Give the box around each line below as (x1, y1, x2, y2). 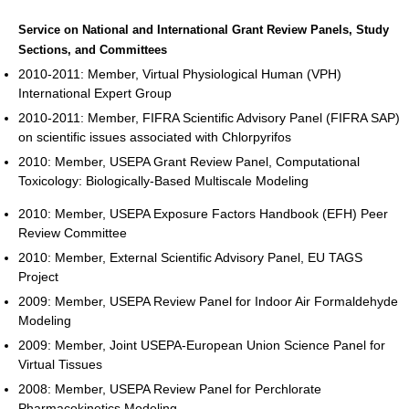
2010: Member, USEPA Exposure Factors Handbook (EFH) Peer (18, 205, 388, 221)
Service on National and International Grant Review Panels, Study (18, 22, 389, 37)
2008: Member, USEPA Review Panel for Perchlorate (18, 381, 321, 396)
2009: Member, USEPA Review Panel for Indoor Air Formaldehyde (18, 293, 398, 309)
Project (18, 268, 58, 284)
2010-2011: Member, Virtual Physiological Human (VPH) (18, 66, 341, 81)
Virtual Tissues (18, 356, 102, 372)
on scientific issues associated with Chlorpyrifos (18, 129, 291, 144)
